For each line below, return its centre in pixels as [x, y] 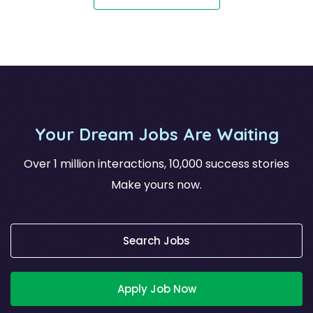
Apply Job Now [156, 289]
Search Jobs [156, 240]
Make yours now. [156, 184]
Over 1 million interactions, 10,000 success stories [156, 163]
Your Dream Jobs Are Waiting [156, 134]
